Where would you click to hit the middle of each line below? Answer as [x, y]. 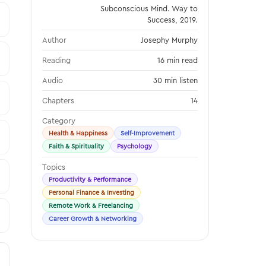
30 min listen [175, 80]
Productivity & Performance [90, 179]
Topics [54, 167]
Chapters [58, 100]
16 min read [178, 60]
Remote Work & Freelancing [91, 205]
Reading [56, 60]
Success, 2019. [172, 20]
